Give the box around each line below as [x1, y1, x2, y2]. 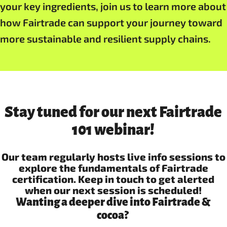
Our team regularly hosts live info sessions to [1, 150, 225, 163]
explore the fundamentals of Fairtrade [18, 162, 208, 174]
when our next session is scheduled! [25, 184, 202, 196]
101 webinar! [72, 122, 155, 138]
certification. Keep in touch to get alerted [12, 173, 215, 185]
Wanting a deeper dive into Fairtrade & [16, 196, 211, 208]
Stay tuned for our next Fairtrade [5, 104, 222, 120]
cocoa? [97, 209, 130, 221]
